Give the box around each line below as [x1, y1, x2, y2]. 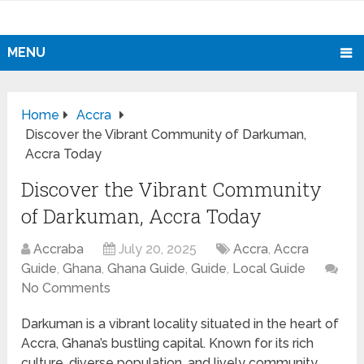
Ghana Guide [107, 261, 186, 277]
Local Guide [232, 261, 306, 277]
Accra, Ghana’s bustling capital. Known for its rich [21, 336, 314, 352]
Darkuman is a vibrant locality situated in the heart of [21, 316, 340, 332]
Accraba [33, 241, 84, 258]
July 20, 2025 [119, 241, 197, 258]
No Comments [21, 280, 111, 297]
